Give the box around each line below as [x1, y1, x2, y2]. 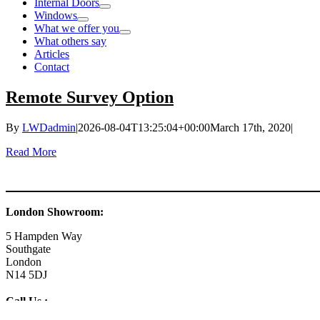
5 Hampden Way [6, 230, 82, 243]
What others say [34, 35, 106, 48]
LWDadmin [22, 121, 76, 134]
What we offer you [34, 22, 119, 35]
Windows [34, 9, 77, 22]
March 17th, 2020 [210, 121, 291, 134]
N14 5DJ [6, 269, 47, 281]
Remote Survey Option [6, 88, 174, 107]
